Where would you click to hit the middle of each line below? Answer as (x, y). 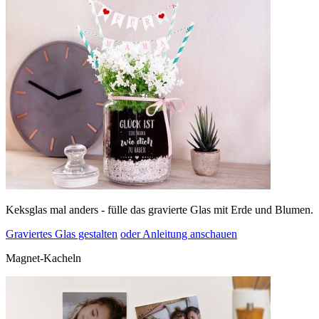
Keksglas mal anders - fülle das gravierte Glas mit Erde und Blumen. (159, 209)
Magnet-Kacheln (43, 258)
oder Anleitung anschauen (179, 234)
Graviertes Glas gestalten (62, 234)
